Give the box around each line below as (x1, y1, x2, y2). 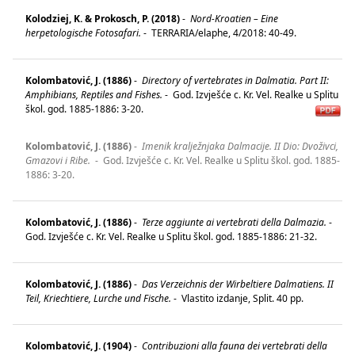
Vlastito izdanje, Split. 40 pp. (179, 291, 308, 305)
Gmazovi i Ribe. (25, 153, 93, 167)
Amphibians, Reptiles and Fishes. (25, 87, 162, 101)
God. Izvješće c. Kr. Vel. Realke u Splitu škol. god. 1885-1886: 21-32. (25, 229, 322, 243)
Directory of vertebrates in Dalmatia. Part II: (139, 73, 329, 87)
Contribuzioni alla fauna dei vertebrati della (139, 338, 327, 353)
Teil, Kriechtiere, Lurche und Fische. (25, 291, 171, 305)
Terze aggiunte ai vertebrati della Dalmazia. (139, 215, 326, 229)
